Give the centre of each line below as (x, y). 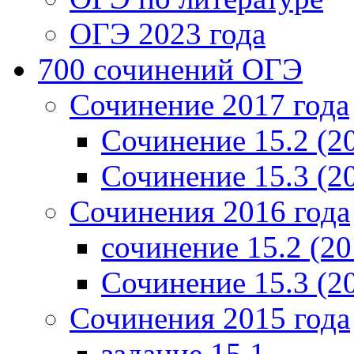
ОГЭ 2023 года (168, 34)
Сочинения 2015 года (210, 318)
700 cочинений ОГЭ (170, 69)
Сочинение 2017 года (209, 105)
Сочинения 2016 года (210, 211)
